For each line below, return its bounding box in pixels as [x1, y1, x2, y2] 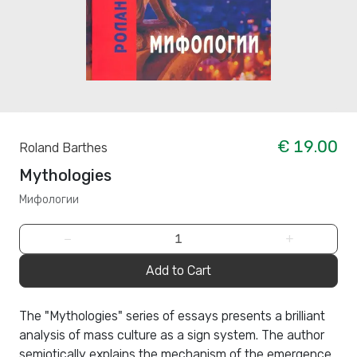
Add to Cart [146, 263, 211, 279]
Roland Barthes [19, 140, 108, 156]
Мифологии [19, 193, 79, 207]
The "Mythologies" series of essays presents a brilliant [19, 308, 325, 324]
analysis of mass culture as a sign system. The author [19, 328, 324, 343]
